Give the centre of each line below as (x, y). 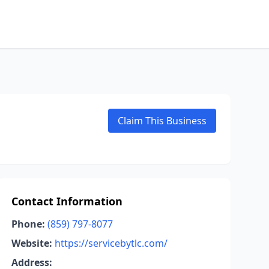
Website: (32, 243)
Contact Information (67, 201)
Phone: (28, 224)
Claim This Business (162, 121)
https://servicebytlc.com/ (111, 243)
